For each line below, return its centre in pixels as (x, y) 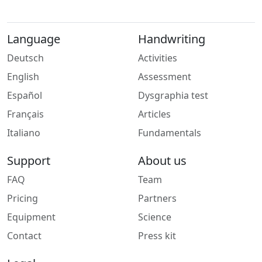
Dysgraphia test (173, 96)
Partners (157, 199)
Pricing (23, 199)
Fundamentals (170, 133)
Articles (154, 114)
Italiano (24, 133)
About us (162, 161)
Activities (158, 58)
